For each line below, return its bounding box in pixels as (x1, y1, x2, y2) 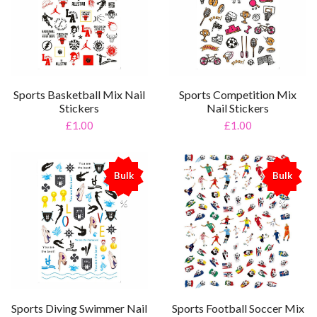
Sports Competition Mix (179, 87, 296, 101)
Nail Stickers (207, 100, 269, 115)
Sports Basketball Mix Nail (13, 87, 145, 101)
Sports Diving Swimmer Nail (11, 301, 147, 315)
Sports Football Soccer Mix (171, 301, 304, 315)
